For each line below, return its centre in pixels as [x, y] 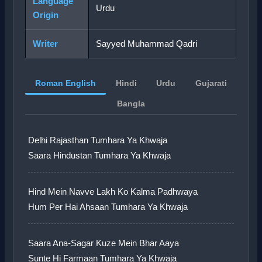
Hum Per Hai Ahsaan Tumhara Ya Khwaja [108, 207]
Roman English [66, 83]
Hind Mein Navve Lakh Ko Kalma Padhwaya [113, 192]
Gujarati [211, 83]
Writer [46, 44]
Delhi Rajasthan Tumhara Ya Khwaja [98, 141]
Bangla [131, 104]
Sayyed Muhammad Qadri [147, 44]
